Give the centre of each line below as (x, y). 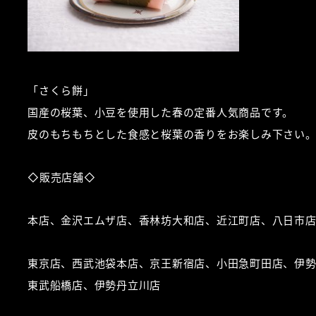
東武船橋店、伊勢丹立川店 (94, 286)
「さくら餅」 (61, 91)
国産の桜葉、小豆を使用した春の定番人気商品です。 (160, 113)
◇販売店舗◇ (62, 178)
